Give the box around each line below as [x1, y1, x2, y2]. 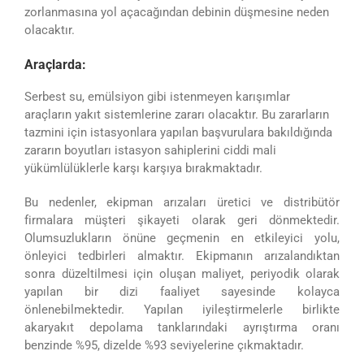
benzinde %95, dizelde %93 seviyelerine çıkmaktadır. [24, 337, 304, 353]
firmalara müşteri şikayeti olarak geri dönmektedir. [24, 212, 340, 227]
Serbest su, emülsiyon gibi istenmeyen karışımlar [24, 89, 290, 104]
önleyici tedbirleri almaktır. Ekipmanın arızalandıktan [24, 248, 340, 263]
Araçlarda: [24, 56, 86, 72]
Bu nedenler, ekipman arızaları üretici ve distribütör [24, 194, 340, 210]
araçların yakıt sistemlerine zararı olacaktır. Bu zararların [24, 106, 329, 122]
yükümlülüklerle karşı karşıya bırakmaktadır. [24, 160, 262, 175]
